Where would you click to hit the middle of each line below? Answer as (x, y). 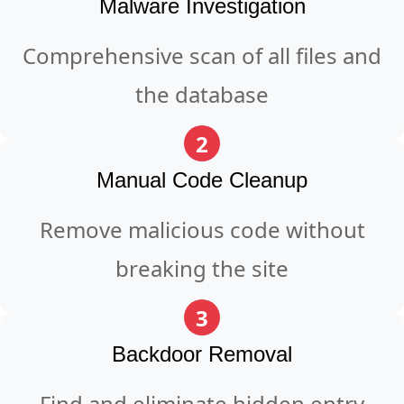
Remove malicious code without (202, 230)
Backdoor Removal (202, 354)
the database (202, 94)
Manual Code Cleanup (202, 180)
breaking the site (202, 268)
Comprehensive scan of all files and (202, 55)
